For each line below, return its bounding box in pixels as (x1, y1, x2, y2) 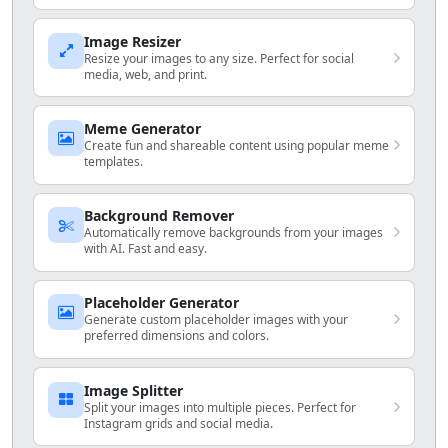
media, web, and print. (84, 65, 208, 83)
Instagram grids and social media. (84, 414, 274, 432)
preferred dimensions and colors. (84, 327, 270, 345)
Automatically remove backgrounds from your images (84, 224, 384, 242)
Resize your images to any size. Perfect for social (84, 49, 355, 67)
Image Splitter (84, 380, 184, 400)
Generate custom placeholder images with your (84, 311, 349, 329)
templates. (84, 153, 144, 171)
